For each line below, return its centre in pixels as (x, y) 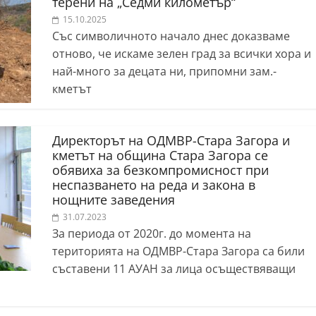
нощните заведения (114, 200)
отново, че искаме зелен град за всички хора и (182, 54)
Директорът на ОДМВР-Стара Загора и (171, 141)
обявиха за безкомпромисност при (160, 170)
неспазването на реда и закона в (154, 185)
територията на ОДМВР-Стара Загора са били (178, 251)
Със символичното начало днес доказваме (171, 36)
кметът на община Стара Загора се (160, 156)
